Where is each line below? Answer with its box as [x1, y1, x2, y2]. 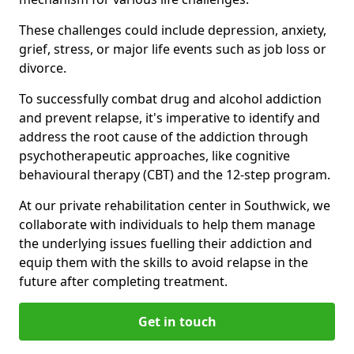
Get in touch [137, 312, 217, 330]
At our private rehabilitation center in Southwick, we [19, 196, 330, 214]
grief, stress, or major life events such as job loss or [19, 40, 326, 58]
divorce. [19, 58, 66, 77]
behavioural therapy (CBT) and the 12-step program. [19, 165, 330, 183]
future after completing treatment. [19, 272, 228, 290]
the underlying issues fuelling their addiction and [19, 234, 312, 252]
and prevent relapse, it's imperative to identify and [19, 108, 320, 126]
